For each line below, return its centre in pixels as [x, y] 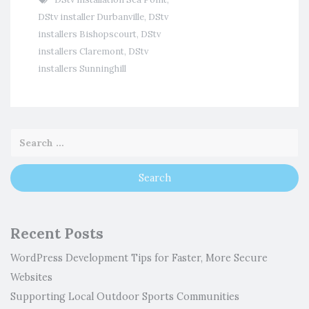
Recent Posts [57, 233]
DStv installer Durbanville [91, 17]
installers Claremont [81, 51]
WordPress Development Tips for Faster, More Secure [139, 258]
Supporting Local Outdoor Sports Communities [125, 296]
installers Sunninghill [82, 68]
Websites [31, 277]
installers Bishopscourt [87, 34]
